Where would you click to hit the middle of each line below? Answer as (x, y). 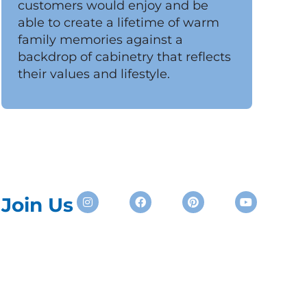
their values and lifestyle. (94, 74)
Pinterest (218, 196)
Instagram (115, 196)
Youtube (269, 196)
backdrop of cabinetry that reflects (125, 57)
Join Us (38, 205)
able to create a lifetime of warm (119, 22)
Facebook (167, 196)
